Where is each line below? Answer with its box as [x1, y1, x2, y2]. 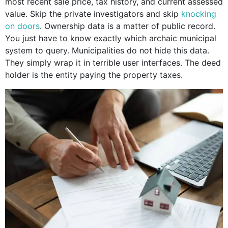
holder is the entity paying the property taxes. [5, 69, 183, 80]
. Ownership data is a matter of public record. [40, 20, 215, 31]
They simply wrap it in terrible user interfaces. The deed [5, 57, 221, 68]
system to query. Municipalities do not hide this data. [5, 45, 209, 55]
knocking [181, 8, 216, 19]
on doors [5, 20, 40, 31]
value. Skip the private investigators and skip [5, 8, 181, 19]
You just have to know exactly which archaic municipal [5, 33, 216, 43]
